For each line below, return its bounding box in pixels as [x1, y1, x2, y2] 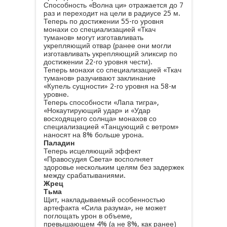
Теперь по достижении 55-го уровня [43, 17, 164, 25]
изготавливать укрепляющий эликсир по [43, 50, 177, 58]
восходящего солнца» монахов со [43, 115, 157, 123]
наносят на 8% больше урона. [43, 131, 144, 139]
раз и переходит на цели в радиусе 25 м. [43, 9, 180, 17]
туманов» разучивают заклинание [43, 74, 156, 82]
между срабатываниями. [43, 171, 126, 179]
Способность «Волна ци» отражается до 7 [43, 1, 183, 9]
